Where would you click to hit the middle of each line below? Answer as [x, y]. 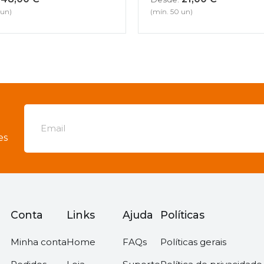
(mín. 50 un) [171, 12]
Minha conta [39, 242]
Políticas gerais [194, 242]
